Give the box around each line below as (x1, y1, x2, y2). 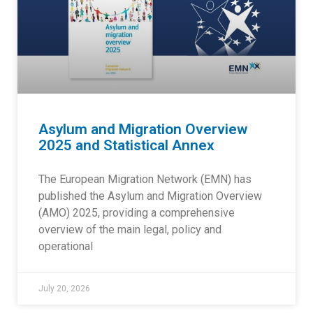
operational (38, 240, 93, 253)
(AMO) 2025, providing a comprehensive (38, 206, 235, 219)
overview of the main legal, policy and (38, 223, 221, 236)
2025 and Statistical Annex (38, 137, 214, 154)
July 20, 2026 (38, 284, 90, 293)
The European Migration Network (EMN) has (38, 173, 252, 186)
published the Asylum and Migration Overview (38, 189, 262, 203)
